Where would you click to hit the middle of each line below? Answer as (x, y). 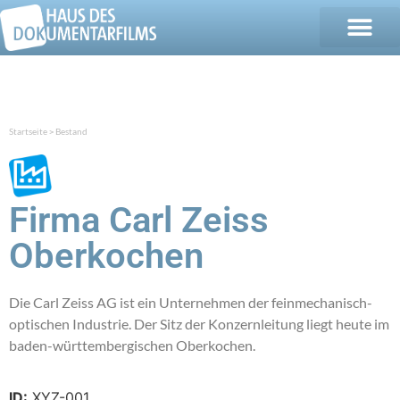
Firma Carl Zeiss (139, 220)
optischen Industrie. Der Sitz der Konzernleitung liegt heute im (199, 323)
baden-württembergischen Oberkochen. (132, 345)
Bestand (71, 131)
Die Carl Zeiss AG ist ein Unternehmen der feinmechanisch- (191, 302)
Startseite (28, 131)
